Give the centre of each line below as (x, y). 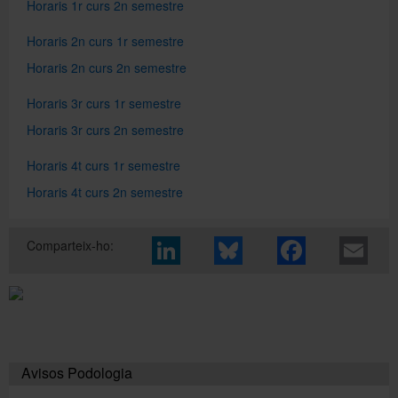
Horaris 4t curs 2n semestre (105, 191)
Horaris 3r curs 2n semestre (105, 129)
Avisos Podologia (77, 372)
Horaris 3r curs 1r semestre (104, 103)
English (199, 177)
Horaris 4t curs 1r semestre (103, 165)
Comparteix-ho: (70, 245)
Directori (199, 52)
